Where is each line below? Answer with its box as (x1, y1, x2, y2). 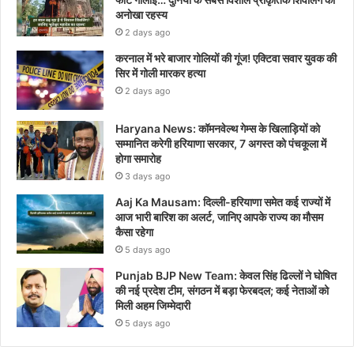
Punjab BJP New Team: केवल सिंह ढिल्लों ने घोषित (115, 268, 337, 282)
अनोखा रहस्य (115, 7, 168, 21)
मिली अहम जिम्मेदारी (115, 298, 190, 312)
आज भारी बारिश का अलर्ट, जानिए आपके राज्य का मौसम (115, 209, 323, 224)
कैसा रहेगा (115, 224, 153, 239)
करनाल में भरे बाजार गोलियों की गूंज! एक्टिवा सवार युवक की (115, 51, 337, 65)
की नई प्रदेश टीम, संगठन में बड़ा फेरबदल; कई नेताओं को (115, 283, 329, 297)
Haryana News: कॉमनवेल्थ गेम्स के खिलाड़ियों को (115, 121, 320, 135)
